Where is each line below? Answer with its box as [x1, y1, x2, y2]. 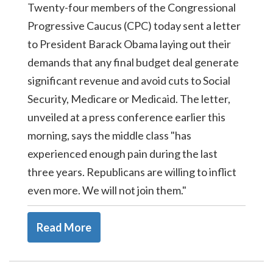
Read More [37, 221, 91, 234]
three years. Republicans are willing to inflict [27, 165, 236, 179]
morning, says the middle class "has [27, 129, 191, 142]
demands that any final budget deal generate [27, 55, 239, 69]
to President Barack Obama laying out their [27, 37, 231, 51]
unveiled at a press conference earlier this [27, 110, 225, 124]
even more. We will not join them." [27, 183, 186, 197]
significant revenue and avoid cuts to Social [27, 74, 230, 87]
